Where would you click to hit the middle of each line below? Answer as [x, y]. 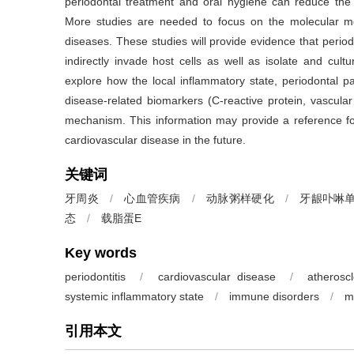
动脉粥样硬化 [240, 198]
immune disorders [274, 296]
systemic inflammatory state [134, 296]
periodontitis [95, 277]
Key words [101, 253]
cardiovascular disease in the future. [155, 140]
